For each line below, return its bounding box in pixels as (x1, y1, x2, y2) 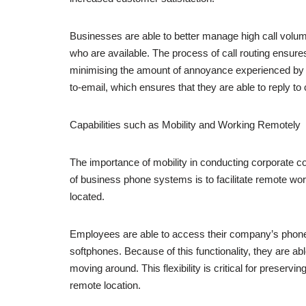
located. (70, 191, 105, 203)
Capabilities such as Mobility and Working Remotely (70, 119, 301, 131)
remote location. (70, 279, 141, 292)
